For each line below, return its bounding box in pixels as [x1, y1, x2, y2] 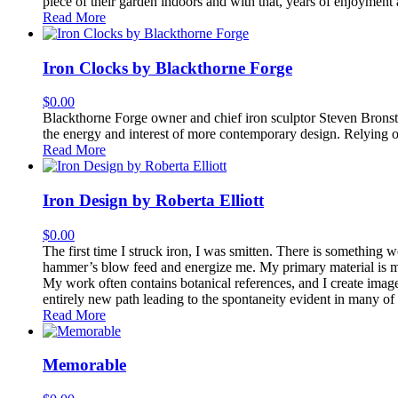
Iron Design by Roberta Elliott [43, 190, 264, 210]
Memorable [43, 355, 126, 375]
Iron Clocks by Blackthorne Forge [43, 58, 292, 77]
